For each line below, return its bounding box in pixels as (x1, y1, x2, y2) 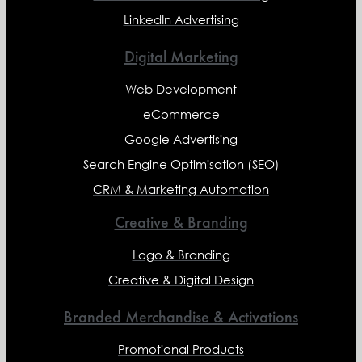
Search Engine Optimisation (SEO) (82, 156, 280, 172)
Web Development (125, 81, 237, 97)
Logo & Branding (132, 246, 230, 263)
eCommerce (142, 106, 220, 122)
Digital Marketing (124, 46, 238, 67)
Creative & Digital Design (108, 271, 254, 288)
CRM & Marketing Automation (93, 181, 269, 197)
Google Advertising (124, 131, 238, 147)
